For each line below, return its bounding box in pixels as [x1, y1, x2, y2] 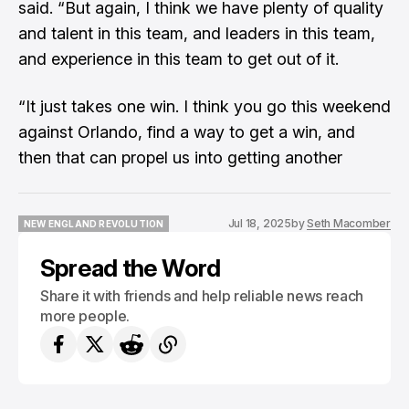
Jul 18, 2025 [227, 216, 291, 230]
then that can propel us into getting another [18, 148, 342, 167]
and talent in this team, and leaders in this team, [18, 24, 375, 43]
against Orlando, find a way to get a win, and [18, 122, 355, 142]
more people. [40, 307, 131, 325]
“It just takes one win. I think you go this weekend [18, 97, 391, 116]
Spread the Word [40, 254, 221, 282]
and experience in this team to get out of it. [18, 49, 339, 68]
